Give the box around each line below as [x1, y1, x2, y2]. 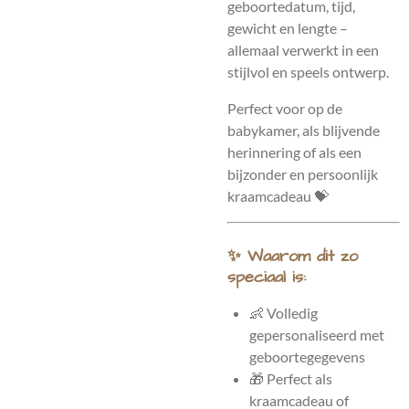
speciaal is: [227, 266, 306, 288]
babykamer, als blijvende [227, 121, 380, 139]
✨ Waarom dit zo [227, 245, 358, 267]
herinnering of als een [227, 143, 362, 161]
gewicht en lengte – [227, 19, 348, 37]
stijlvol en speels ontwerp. [227, 63, 389, 80]
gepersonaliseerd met [249, 326, 384, 343]
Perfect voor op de [227, 100, 342, 117]
